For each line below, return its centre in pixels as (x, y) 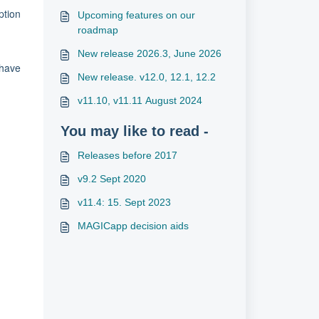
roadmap (98, 30)
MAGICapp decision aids (133, 226)
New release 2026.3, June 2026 (149, 53)
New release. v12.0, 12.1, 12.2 (146, 77)
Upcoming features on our (136, 15)
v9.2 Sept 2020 (111, 179)
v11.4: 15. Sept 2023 (124, 202)
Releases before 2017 (127, 155)
